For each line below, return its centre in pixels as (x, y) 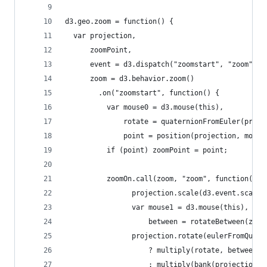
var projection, (100, 36)
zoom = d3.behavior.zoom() (130, 79)
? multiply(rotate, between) (163, 250)
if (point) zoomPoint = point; (146, 150)
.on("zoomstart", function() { (142, 93)
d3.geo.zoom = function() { (119, 21)
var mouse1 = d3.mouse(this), (157, 207)
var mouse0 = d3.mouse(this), (144, 107)
